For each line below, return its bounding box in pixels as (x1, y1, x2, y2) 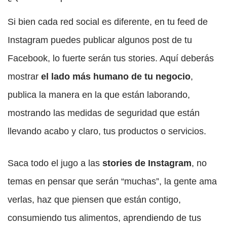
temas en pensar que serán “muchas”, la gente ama (8, 176, 217, 187)
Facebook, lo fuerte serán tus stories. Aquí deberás (8, 53, 214, 64)
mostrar (8, 71, 41, 82)
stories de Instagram (102, 158, 192, 169)
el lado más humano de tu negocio (41, 71, 191, 82)
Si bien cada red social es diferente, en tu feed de (8, 17, 208, 27)
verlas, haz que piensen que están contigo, (8, 195, 181, 205)
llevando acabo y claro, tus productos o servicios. (8, 126, 209, 137)
